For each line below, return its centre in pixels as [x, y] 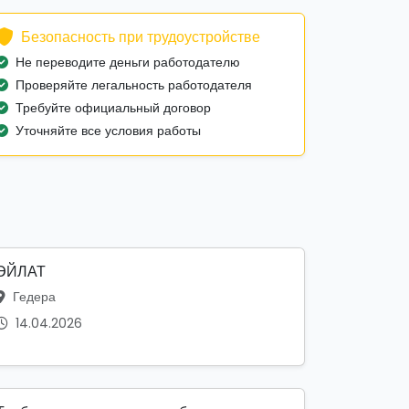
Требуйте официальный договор [113, 107]
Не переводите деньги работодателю [128, 62]
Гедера [32, 296]
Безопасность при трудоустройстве [141, 37]
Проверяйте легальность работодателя [134, 84]
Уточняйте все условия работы [108, 130]
